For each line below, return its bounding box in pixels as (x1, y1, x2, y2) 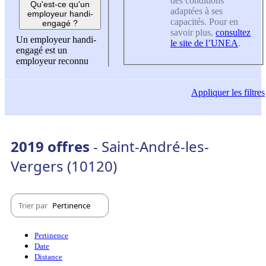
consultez (216, 27, 251, 38)
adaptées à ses (170, 6, 223, 17)
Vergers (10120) (11, 156, 117, 176)
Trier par (18, 199, 49, 211)
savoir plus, (170, 27, 216, 38)
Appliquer (191, 87, 229, 97)
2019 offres (11, 137, 93, 157)
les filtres (229, 87, 265, 97)
